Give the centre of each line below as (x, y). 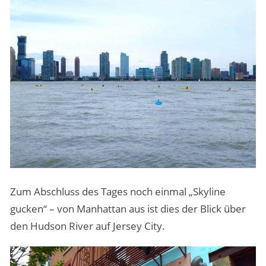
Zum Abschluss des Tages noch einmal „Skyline (118, 192)
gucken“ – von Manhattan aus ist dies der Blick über (128, 209)
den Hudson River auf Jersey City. (87, 226)
